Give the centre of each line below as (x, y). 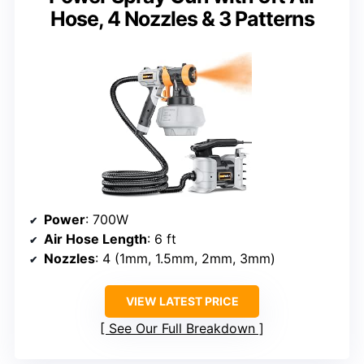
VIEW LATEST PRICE (182, 301)
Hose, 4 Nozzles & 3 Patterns (182, 18)
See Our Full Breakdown (182, 328)
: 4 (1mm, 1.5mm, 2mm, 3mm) (185, 258)
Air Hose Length (95, 238)
